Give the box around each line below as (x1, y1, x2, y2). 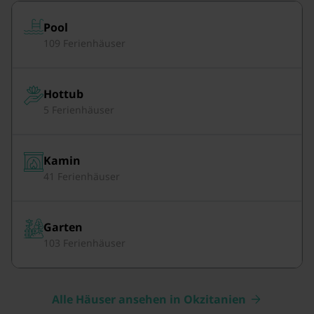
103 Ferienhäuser (43, 235, 125, 250)
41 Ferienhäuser (43, 169, 120, 183)
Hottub (43, 86, 83, 102)
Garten (43, 219, 83, 235)
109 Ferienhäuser (43, 36, 125, 50)
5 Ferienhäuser (43, 102, 114, 116)
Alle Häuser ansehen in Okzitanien (51, 291, 246, 307)
